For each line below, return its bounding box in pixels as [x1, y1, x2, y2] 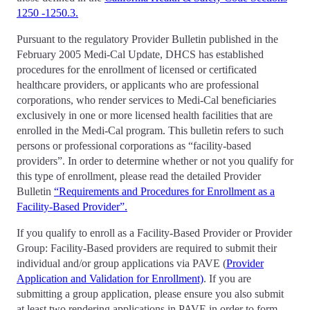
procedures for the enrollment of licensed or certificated [17, 63, 257, 75]
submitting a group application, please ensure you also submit [17, 287, 284, 300]
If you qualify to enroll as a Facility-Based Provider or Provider [17, 226, 292, 239]
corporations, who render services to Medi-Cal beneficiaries [17, 93, 276, 106]
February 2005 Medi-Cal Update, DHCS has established [17, 48, 264, 60]
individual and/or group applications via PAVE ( [17, 257, 226, 269]
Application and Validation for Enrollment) [17, 272, 203, 284]
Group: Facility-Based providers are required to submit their [17, 241, 277, 254]
